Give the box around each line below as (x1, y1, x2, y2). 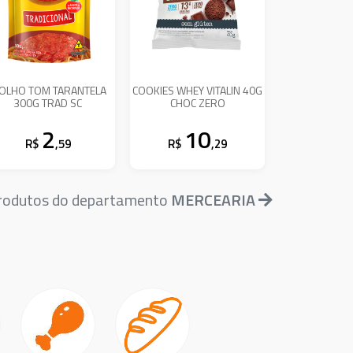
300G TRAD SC (13, 94, 83, 111)
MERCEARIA (171, 188, 255, 213)
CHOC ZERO (169, 94, 225, 111)
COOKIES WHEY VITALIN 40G (132, 81, 207, 98)
